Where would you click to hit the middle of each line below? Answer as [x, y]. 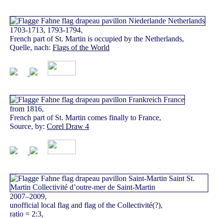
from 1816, [27, 109]
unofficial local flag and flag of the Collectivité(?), [86, 205]
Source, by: [28, 127]
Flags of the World [81, 48]
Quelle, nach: [31, 48]
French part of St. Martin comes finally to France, [85, 118]
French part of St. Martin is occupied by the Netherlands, [97, 39]
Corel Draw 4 [68, 127]
